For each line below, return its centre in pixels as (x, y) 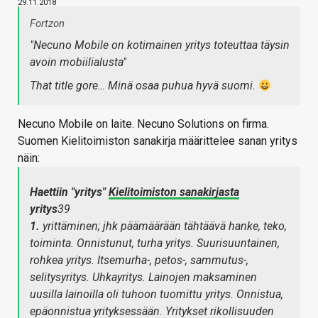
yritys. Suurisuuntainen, (223, 243)
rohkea (46, 261)
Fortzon (47, 24)
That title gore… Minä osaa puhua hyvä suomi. (144, 86)
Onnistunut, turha (120, 243)
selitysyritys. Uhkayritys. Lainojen (110, 278)
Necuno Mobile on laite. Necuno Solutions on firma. (143, 124)
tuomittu (181, 295)
